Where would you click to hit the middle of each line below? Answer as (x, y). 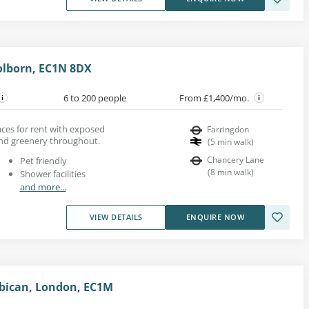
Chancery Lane (236, 159)
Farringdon (228, 129)
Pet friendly (43, 160)
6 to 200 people (94, 98)
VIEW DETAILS (116, 217)
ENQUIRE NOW (215, 217)
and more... (43, 187)
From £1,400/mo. (215, 98)
